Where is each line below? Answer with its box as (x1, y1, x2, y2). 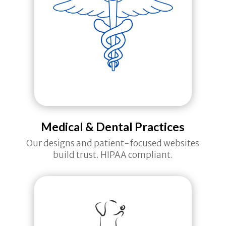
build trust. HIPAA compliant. (52, 149, 173, 161)
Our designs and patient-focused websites (26, 138, 200, 149)
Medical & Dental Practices (41, 120, 185, 134)
